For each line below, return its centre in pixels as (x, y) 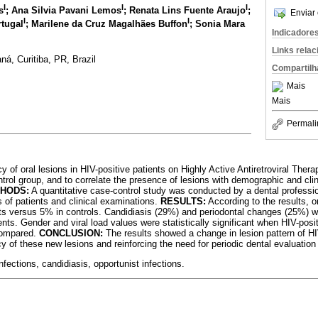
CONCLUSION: (71, 233)
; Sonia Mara (217, 23)
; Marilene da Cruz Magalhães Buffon (106, 23)
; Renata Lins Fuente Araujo (185, 11)
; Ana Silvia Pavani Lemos (64, 11)
